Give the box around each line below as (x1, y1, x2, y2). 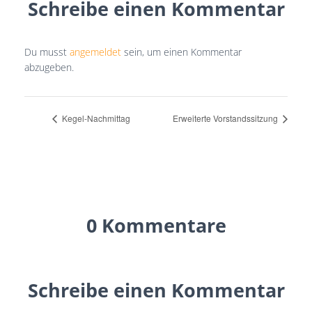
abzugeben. (24, 61, 74, 74)
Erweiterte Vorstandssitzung (173, 111, 280, 124)
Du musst (24, 45, 70, 58)
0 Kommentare (86, 212, 226, 238)
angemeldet (70, 45, 121, 58)
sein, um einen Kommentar (121, 45, 242, 58)
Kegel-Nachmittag (60, 111, 130, 124)
